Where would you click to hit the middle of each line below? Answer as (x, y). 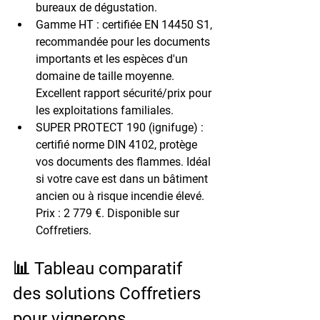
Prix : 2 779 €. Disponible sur (109, 213)
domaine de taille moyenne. (106, 76)
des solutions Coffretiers (109, 293)
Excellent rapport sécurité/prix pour (125, 93)
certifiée (122, 24)
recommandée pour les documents (124, 41)
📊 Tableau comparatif (100, 268)
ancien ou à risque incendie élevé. (121, 196)
